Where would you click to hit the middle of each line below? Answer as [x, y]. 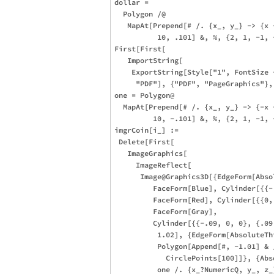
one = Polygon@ [144, 95]
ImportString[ [149, 60]
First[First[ [140, 48]
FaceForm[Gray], [168, 211]
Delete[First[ [144, 141]
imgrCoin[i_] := [149, 130]
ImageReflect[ [153, 165]
